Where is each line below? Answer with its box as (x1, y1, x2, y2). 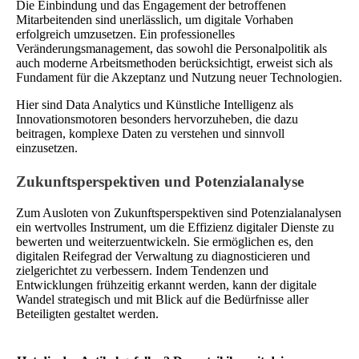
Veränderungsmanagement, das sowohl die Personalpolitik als (16, 42, 327, 56)
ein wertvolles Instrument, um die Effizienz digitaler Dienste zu (16, 220, 334, 235)
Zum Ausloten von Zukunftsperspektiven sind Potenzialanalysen (16, 206, 341, 220)
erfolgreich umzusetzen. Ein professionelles (16, 27, 235, 42)
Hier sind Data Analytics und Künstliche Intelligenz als (16, 98, 293, 112)
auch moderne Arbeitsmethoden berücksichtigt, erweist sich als (16, 56, 333, 71)
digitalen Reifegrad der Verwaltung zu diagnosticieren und (16, 249, 310, 264)
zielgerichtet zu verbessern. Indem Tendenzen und (16, 264, 268, 278)
